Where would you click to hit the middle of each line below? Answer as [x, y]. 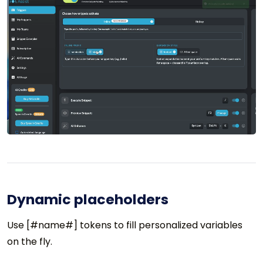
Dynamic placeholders [88, 200]
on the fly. [30, 242]
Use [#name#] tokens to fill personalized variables [125, 225]
